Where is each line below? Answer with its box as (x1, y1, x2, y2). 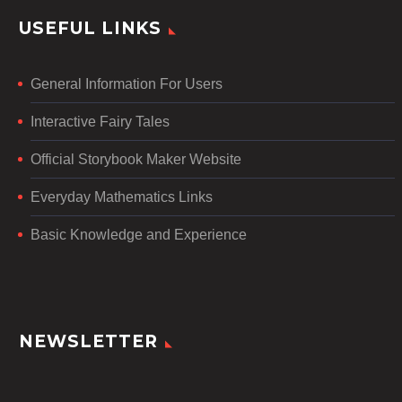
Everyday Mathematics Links (31, 188, 213, 205)
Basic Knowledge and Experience (31, 226, 247, 242)
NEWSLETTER (19, 331, 158, 353)
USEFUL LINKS (19, 17, 162, 39)
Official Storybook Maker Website (31, 151, 241, 167)
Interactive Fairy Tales (31, 113, 170, 129)
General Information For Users (31, 75, 223, 92)
